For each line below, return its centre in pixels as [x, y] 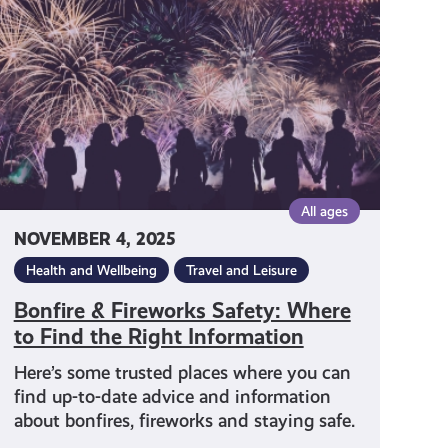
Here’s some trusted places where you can [182, 373]
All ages [324, 211]
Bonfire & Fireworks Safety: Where [182, 311]
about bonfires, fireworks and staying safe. [184, 421]
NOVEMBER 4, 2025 [94, 240]
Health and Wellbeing [91, 270]
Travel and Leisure [241, 270]
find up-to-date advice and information [172, 397]
